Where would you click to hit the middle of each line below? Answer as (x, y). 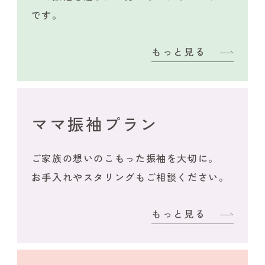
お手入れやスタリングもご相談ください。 (130, 177)
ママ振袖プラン (95, 123)
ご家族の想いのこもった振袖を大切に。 (125, 158)
